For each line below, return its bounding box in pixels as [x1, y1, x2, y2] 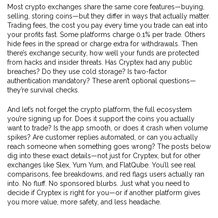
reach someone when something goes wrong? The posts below [7, 143, 211, 150]
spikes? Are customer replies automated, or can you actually [7, 133, 198, 141]
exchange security [29, 49, 86, 57]
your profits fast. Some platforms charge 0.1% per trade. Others [7, 31, 205, 38]
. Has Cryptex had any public [102, 58, 192, 66]
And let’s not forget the [7, 106, 80, 113]
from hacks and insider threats [7, 58, 102, 66]
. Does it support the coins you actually [72, 115, 195, 123]
